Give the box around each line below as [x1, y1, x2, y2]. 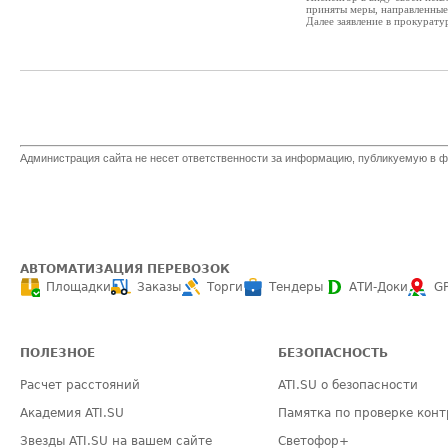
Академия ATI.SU [20, 406, 124, 420]
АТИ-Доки [349, 280, 408, 294]
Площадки [46, 280, 111, 294]
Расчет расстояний [20, 378, 140, 392]
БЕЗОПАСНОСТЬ [278, 346, 389, 360]
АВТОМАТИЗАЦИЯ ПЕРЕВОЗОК [20, 262, 230, 276]
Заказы [137, 280, 181, 294]
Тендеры [269, 280, 323, 294]
